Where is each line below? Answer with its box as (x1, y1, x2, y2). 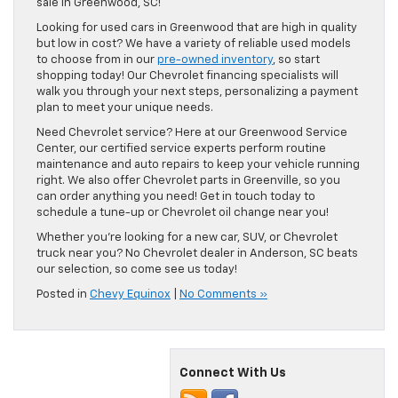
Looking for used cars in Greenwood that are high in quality (36, 21, 357, 34)
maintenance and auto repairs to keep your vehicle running (36, 158, 360, 171)
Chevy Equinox (90, 288, 171, 300)
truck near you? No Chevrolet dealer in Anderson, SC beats (36, 247, 358, 259)
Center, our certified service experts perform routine (36, 142, 326, 155)
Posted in (36, 288, 90, 300)
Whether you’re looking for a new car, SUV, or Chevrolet (36, 231, 338, 243)
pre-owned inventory (157, 53, 273, 66)
